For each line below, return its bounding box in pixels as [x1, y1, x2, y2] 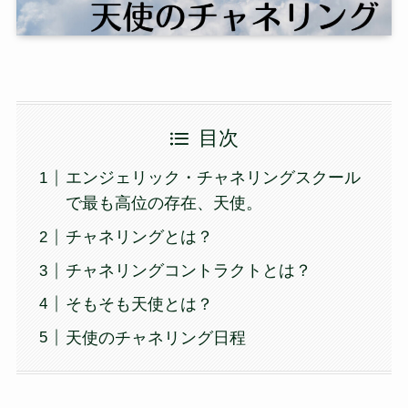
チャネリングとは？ [65, 228, 213, 247]
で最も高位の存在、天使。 [65, 194, 262, 213]
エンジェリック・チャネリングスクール [65, 168, 361, 188]
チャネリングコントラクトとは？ [65, 261, 311, 280]
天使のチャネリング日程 [65, 328, 246, 347]
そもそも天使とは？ [65, 295, 213, 313]
